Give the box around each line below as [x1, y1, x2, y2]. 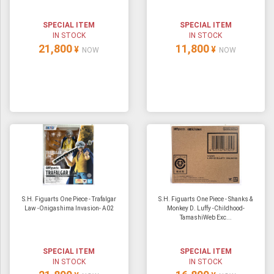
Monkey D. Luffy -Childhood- [166, 205, 245, 212]
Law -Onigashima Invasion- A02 [24, 205, 114, 212]
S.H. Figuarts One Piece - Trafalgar [21, 196, 116, 203]
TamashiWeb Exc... [179, 214, 232, 221]
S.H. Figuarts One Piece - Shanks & [158, 196, 253, 203]
